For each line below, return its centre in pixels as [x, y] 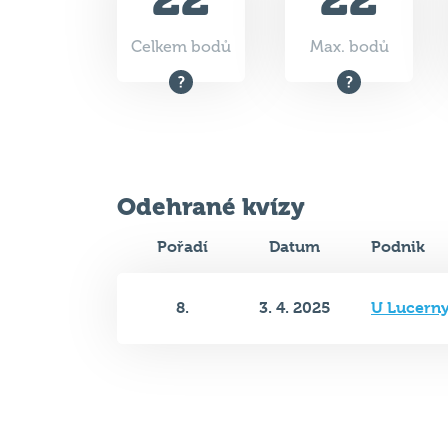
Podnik [398, 173]
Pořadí [182, 173]
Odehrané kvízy [211, 133]
